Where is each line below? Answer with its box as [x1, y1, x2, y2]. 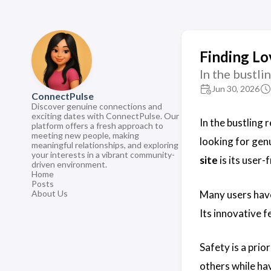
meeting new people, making [31, 130, 139, 140]
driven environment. [31, 159, 107, 169]
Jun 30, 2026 [212, 83, 260, 94]
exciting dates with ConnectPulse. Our [31, 111, 179, 121]
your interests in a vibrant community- [31, 149, 175, 160]
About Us [31, 188, 68, 198]
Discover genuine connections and [31, 101, 162, 111]
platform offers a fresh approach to [31, 120, 163, 131]
